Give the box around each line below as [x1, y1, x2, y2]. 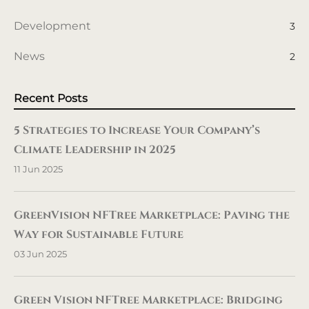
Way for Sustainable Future [14, 227, 183, 243]
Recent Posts [14, 90, 88, 105]
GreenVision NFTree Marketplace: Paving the [14, 208, 290, 223]
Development [14, 19, 91, 32]
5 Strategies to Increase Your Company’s [14, 122, 260, 138]
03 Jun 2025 [14, 248, 67, 260]
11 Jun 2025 [14, 163, 63, 175]
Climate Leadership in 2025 [14, 141, 176, 157]
